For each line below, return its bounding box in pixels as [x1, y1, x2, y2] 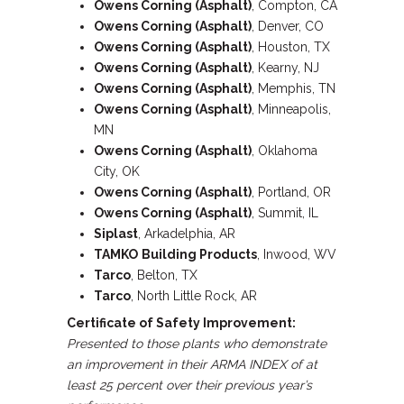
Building [142, 247, 197, 262]
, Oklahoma [252, 143, 317, 158]
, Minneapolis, [252, 102, 331, 116]
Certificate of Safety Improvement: [67, 316, 296, 330]
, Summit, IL [252, 206, 318, 220]
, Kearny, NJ [252, 60, 319, 75]
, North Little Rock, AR [131, 289, 257, 303]
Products [197, 247, 257, 262]
